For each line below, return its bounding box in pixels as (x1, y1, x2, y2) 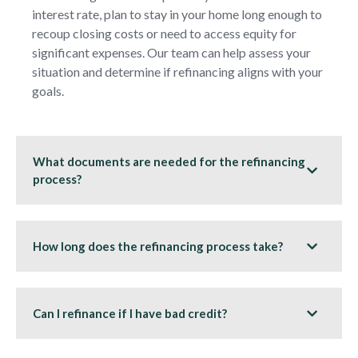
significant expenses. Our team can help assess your (32, 44, 311, 60)
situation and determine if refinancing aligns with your (32, 63, 323, 79)
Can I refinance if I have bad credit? (33, 306, 227, 321)
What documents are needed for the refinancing (33, 154, 305, 169)
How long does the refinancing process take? (33, 239, 283, 254)
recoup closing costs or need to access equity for (32, 25, 296, 41)
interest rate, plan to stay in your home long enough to (32, 6, 322, 22)
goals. (32, 82, 64, 98)
